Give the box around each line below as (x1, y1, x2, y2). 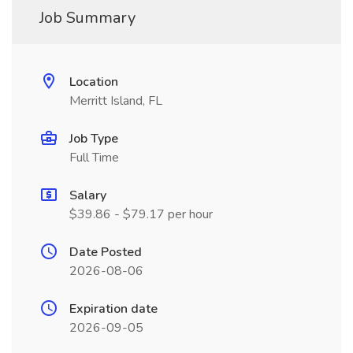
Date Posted (69, 243, 142, 261)
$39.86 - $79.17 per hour (69, 206, 213, 223)
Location (69, 73, 118, 91)
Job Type (69, 130, 118, 147)
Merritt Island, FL (69, 92, 162, 110)
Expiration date (69, 300, 158, 318)
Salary (69, 187, 106, 204)
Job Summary (39, 7, 136, 28)
